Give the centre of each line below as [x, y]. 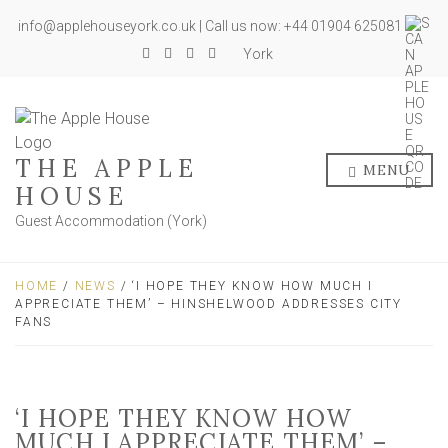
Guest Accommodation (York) [111, 221]
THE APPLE [107, 168]
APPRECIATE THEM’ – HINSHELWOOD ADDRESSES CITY [208, 304]
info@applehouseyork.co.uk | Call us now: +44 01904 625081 [211, 26]
